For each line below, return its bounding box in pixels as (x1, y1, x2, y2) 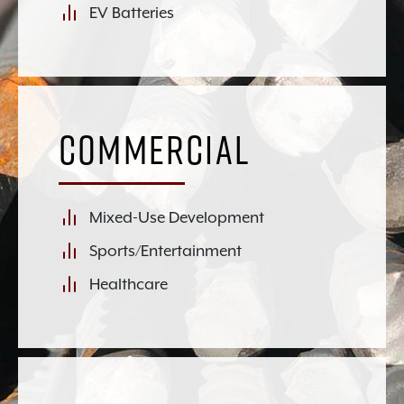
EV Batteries (89, 3, 174, 22)
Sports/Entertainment (89, 241, 242, 260)
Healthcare (89, 274, 168, 293)
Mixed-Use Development (89, 207, 264, 226)
